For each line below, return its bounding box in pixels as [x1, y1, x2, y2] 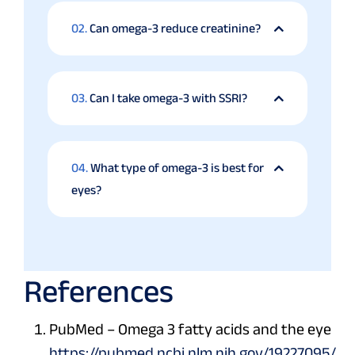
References [24, 273, 174, 309]
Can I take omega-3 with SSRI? [90, 91, 247, 105]
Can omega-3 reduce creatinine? [90, 21, 261, 36]
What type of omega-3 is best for [90, 161, 264, 175]
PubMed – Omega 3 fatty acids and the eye [49, 320, 331, 338]
